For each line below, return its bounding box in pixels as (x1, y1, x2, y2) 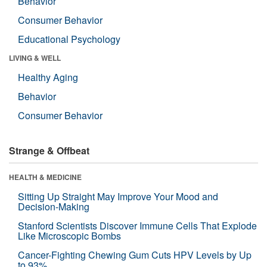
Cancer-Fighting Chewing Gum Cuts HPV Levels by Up (18, 247, 252, 262)
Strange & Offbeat (9, 143, 89, 157)
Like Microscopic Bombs (18, 228, 121, 243)
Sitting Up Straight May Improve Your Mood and (18, 189, 218, 203)
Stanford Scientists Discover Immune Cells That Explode (18, 218, 257, 232)
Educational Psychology (18, 32, 120, 46)
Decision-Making (18, 199, 89, 213)
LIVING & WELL (9, 52, 61, 63)
